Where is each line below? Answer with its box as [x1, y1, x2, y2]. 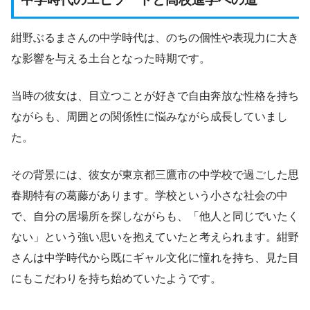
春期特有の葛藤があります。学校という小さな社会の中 [11, 190, 288, 202]
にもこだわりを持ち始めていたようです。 [11, 273, 221, 285]
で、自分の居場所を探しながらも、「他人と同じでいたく [11, 210, 299, 223]
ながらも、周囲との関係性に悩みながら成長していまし [11, 111, 288, 123]
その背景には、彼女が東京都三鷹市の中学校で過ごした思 [11, 169, 299, 181]
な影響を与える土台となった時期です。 [11, 53, 210, 65]
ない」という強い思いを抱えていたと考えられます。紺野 [11, 231, 299, 244]
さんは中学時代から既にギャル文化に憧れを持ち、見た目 [11, 252, 299, 264]
